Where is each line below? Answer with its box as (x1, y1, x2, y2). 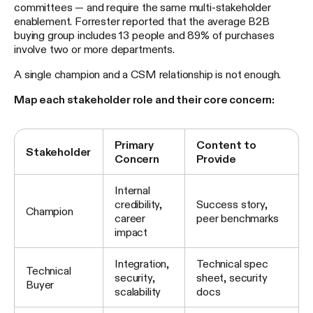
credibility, (115, 198, 163, 210)
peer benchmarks (196, 212, 279, 224)
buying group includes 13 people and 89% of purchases (14, 29, 275, 41)
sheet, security (196, 272, 268, 284)
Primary (115, 139, 154, 151)
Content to (196, 139, 256, 151)
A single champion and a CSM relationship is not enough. (14, 68, 282, 80)
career (115, 212, 146, 224)
